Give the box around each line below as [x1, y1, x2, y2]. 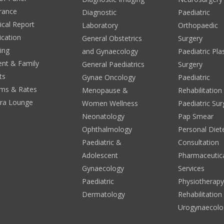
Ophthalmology [81, 124, 132, 134]
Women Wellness [81, 98, 138, 108]
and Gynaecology [81, 46, 138, 56]
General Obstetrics [81, 33, 142, 43]
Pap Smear [178, 111, 214, 121]
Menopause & [81, 85, 128, 95]
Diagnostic [81, 7, 116, 17]
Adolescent [81, 150, 118, 160]
